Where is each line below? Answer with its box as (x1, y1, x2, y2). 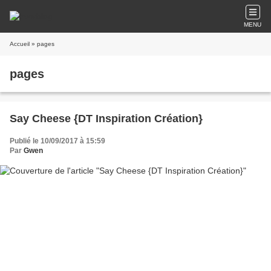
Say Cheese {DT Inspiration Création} (10, 113, 203, 125)
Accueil (10, 41, 30, 47)
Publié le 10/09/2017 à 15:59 (10, 137, 105, 145)
